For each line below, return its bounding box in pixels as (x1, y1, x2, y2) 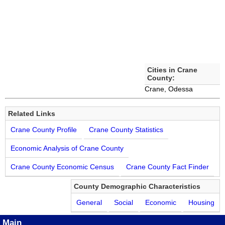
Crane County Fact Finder (126, 163, 209, 171)
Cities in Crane (147, 66, 198, 74)
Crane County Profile (11, 126, 77, 134)
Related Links (8, 109, 55, 118)
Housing (188, 198, 214, 207)
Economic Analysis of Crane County (11, 144, 124, 153)
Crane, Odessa (145, 85, 193, 93)
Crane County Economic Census (11, 163, 114, 171)
